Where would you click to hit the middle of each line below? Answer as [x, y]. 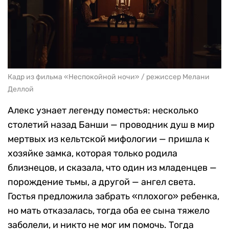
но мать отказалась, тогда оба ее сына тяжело [109, 211]
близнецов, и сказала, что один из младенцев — [112, 168]
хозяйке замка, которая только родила [93, 154]
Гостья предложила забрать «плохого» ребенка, [113, 197]
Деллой [21, 89]
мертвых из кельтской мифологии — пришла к [109, 139]
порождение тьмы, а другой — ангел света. [102, 182]
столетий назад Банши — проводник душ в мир [111, 125]
